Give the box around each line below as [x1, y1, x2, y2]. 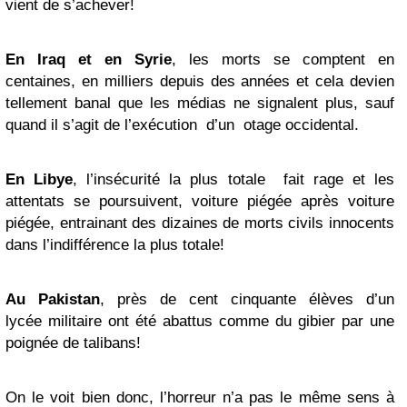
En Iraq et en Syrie [5, 51, 172, 68]
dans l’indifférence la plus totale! [5, 236, 224, 253]
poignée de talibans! [5, 334, 141, 352]
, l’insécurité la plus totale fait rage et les [73, 171, 395, 188]
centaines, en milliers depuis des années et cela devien [5, 73, 394, 90]
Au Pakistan [5, 291, 100, 308]
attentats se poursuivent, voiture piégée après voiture [5, 193, 394, 210]
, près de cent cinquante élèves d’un [100, 291, 394, 308]
